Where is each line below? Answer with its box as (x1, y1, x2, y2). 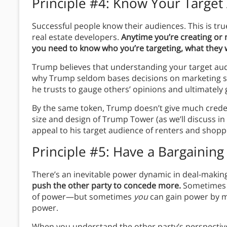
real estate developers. (32, 31, 121, 43)
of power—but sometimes (32, 191, 134, 203)
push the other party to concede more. (32, 180, 181, 192)
